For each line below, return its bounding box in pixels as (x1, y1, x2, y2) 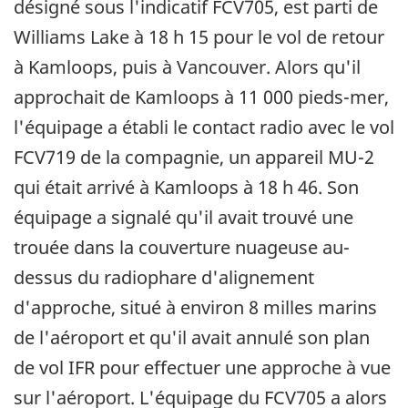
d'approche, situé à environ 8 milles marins (14, 295, 377, 321)
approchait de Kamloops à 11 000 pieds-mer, (14, 85, 389, 110)
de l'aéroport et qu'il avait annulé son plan (14, 325, 370, 351)
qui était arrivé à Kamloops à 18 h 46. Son (14, 175, 359, 200)
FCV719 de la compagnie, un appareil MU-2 (14, 145, 374, 170)
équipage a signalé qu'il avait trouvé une (14, 205, 353, 230)
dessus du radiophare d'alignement (14, 265, 314, 291)
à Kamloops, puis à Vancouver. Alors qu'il (14, 55, 361, 80)
